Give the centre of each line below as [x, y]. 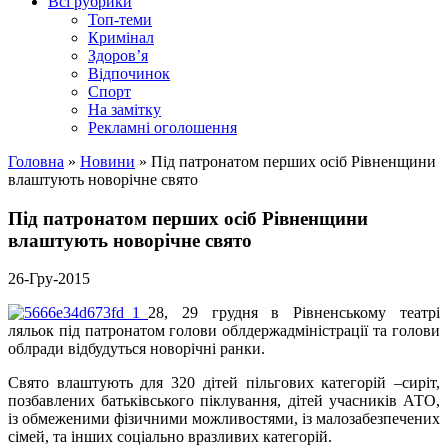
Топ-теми [120, 19]
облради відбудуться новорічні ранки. [136, 349]
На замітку [124, 109]
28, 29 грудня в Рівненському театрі [294, 313]
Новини [107, 161]
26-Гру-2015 [49, 279]
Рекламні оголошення [162, 127]
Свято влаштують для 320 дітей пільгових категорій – [205, 383]
